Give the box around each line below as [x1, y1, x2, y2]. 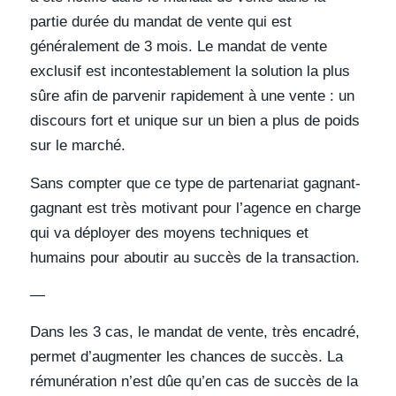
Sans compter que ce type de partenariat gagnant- [29, 174, 361, 192]
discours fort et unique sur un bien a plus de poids [29, 112, 360, 130]
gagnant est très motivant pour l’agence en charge [29, 199, 361, 217]
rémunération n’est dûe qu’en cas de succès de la [29, 373, 358, 391]
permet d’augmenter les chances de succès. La [29, 348, 343, 366]
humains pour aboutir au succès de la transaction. [29, 248, 360, 266]
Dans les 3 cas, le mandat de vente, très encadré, [29, 324, 360, 341]
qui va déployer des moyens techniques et [29, 224, 308, 241]
